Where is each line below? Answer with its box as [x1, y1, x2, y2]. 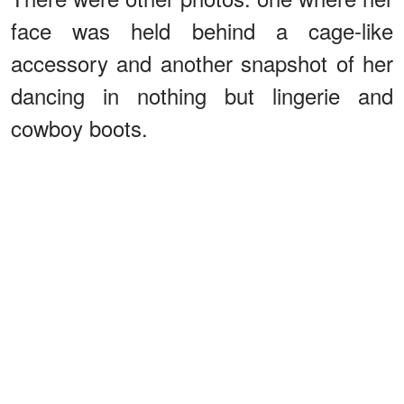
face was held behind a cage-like [11, 14, 393, 46]
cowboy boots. [11, 111, 148, 143]
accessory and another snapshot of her [11, 46, 393, 78]
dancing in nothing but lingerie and [11, 78, 393, 111]
